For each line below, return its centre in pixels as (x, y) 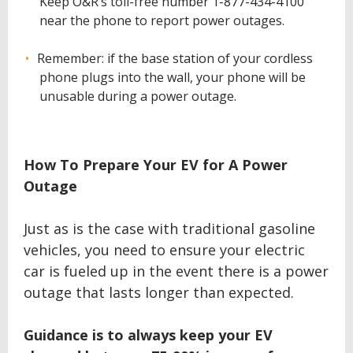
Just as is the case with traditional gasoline (169, 229)
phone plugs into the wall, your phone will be (173, 77)
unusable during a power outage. (138, 96)
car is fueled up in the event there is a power (176, 271)
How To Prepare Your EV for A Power (156, 165)
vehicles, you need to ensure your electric (164, 250)
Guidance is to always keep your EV (148, 335)
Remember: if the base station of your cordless (175, 58)
